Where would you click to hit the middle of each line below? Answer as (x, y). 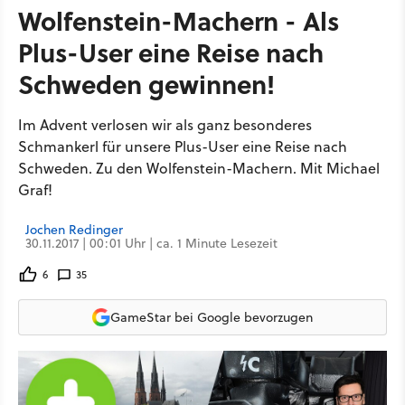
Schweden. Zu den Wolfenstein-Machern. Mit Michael (199, 168)
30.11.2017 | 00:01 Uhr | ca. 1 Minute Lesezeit (151, 243)
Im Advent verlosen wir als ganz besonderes (165, 125)
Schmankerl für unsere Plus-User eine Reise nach (183, 146)
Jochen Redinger (74, 230)
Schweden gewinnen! (146, 84)
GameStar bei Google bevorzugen (212, 317)
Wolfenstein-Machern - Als (179, 20)
